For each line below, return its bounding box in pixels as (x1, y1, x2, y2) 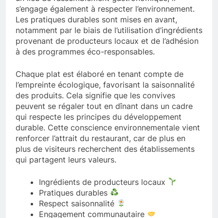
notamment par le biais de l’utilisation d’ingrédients (16, 25, 202, 35)
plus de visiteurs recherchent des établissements (16, 144, 195, 154)
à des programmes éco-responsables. (16, 46, 155, 56)
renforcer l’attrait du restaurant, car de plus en (16, 133, 185, 143)
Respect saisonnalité (39, 198, 117, 208)
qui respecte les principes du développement (16, 111, 182, 122)
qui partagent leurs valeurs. (16, 154, 116, 164)
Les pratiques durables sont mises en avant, (16, 14, 177, 24)
